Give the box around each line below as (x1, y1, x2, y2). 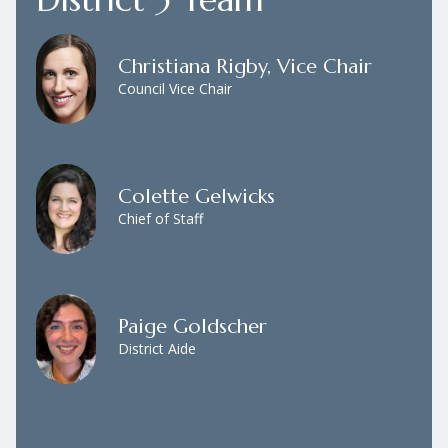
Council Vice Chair (118, 78, 232, 98)
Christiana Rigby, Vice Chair (118, 53, 372, 79)
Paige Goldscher (118, 313, 267, 339)
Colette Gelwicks (118, 183, 275, 209)
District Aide (118, 338, 196, 358)
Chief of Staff (118, 208, 203, 228)
